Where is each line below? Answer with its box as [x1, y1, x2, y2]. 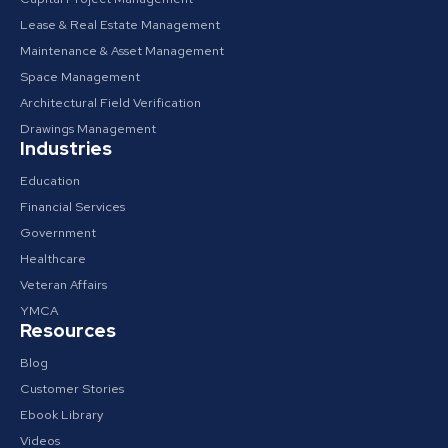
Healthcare [20, 250, 86, 268]
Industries [20, 136, 112, 162]
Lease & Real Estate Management [20, 16, 220, 34]
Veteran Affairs [20, 276, 107, 294]
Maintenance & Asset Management [20, 42, 224, 60]
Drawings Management [20, 120, 156, 138]
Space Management [20, 68, 140, 86]
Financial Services [20, 198, 125, 216]
